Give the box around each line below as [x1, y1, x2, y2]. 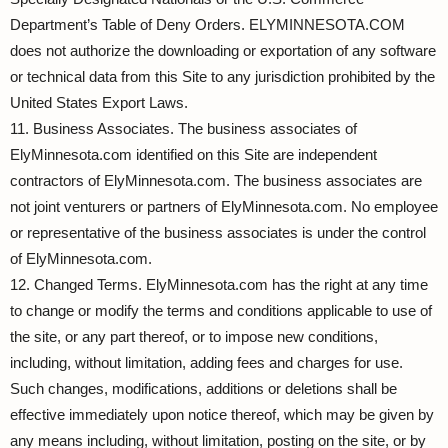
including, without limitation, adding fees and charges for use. [10, 354, 403, 371]
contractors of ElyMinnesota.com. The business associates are [10, 172, 422, 189]
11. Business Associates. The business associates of [10, 120, 357, 137]
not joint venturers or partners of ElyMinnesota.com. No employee [10, 198, 438, 215]
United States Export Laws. [10, 94, 188, 111]
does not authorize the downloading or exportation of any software [10, 42, 436, 59]
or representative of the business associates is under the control [10, 224, 426, 241]
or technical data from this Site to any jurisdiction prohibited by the [10, 68, 435, 85]
